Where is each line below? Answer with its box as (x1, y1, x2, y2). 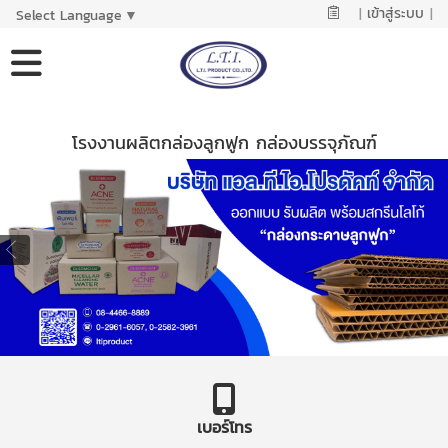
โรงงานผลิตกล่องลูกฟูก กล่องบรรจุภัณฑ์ (71, 129, 377, 156)
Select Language (16, 4, 123, 26)
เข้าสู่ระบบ (366, 3, 424, 24)
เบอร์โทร (196, 414, 252, 439)
